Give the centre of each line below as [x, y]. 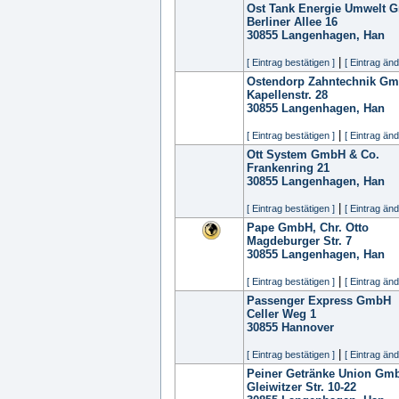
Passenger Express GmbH [319, 301]
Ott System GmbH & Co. [313, 155]
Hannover [308, 327]
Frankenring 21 [288, 168]
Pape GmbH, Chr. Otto [308, 228]
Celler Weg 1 [281, 314]
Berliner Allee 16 [292, 22]
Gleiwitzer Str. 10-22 [301, 387]
